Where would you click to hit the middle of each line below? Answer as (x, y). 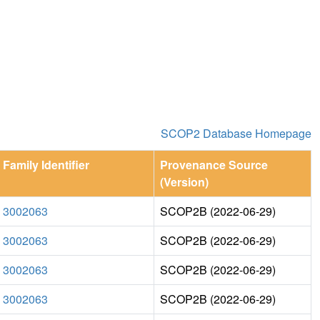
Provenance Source (214, 164)
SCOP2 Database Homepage (236, 133)
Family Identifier (46, 164)
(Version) (184, 181)
